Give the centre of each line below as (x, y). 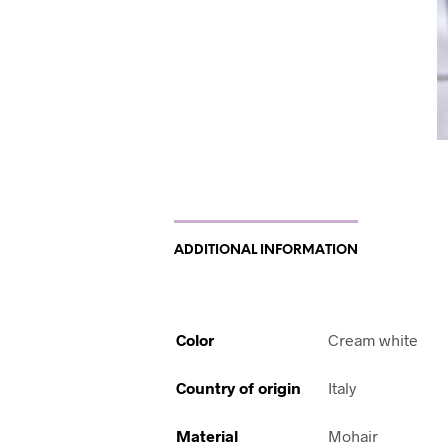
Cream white (373, 340)
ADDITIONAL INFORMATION (266, 251)
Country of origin (239, 388)
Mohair (353, 436)
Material (207, 436)
